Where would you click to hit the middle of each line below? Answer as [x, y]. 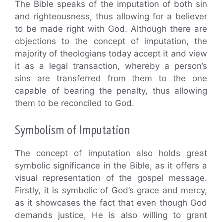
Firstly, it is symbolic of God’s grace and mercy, [111, 191]
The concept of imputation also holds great [111, 153]
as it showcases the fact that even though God [111, 203]
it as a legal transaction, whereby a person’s [111, 66]
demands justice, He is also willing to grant [111, 215]
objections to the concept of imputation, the [111, 41]
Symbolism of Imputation [72, 130]
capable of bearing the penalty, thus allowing [111, 90]
